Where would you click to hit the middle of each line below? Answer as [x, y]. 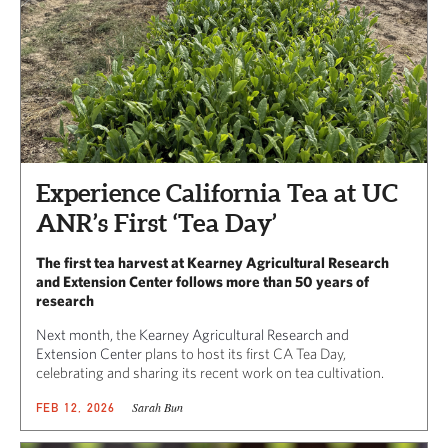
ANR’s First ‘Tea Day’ [156, 223]
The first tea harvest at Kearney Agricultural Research [212, 263]
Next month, [74, 335]
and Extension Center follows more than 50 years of [202, 282]
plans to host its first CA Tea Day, [244, 354]
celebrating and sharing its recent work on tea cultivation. [210, 373]
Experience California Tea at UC [217, 193]
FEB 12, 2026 [76, 408]
